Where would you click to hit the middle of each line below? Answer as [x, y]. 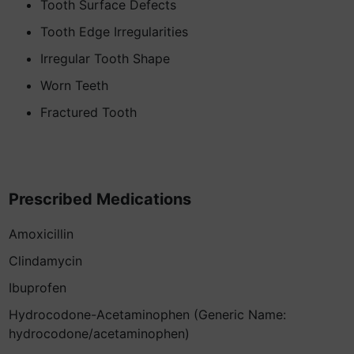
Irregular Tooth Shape [105, 58]
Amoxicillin [41, 234]
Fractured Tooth [88, 112]
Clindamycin [45, 261]
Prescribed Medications [100, 199]
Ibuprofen [38, 288]
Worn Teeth [74, 85]
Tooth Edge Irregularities [114, 32]
